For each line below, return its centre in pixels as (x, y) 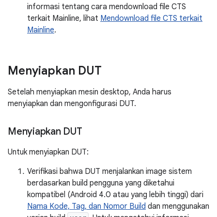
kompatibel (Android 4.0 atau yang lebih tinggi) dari (115, 195)
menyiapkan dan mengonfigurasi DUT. (72, 104)
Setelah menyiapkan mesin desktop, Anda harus (90, 92)
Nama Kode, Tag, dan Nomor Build (86, 206)
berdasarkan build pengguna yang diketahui (101, 183)
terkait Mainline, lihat (64, 18)
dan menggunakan (178, 206)
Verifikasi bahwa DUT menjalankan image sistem (109, 171)
